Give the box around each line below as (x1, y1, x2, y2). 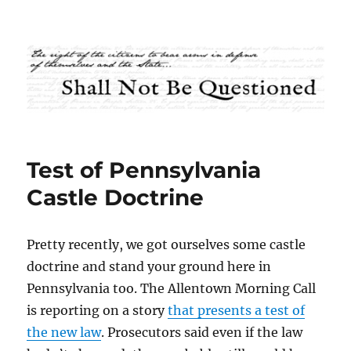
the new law (27, 324, 102, 341)
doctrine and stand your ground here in (27, 259, 272, 275)
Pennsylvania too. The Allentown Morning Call (27, 280, 317, 297)
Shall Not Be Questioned (27, 33, 261, 55)
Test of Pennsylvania (27, 157, 262, 184)
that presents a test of (168, 302, 306, 319)
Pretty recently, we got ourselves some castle (27, 237, 306, 253)
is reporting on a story (27, 302, 168, 319)
